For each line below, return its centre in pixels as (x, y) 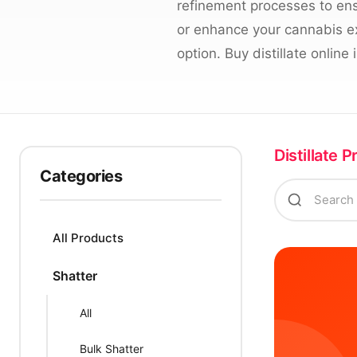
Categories (81, 176)
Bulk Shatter (112, 349)
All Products (88, 238)
